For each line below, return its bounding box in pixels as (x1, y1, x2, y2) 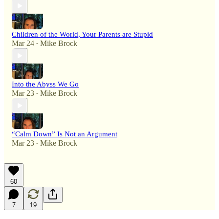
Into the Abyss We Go (12, 80, 79, 88)
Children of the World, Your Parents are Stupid (12, 30, 153, 39)
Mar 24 (12, 39, 34, 48)
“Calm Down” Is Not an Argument (12, 130, 117, 138)
